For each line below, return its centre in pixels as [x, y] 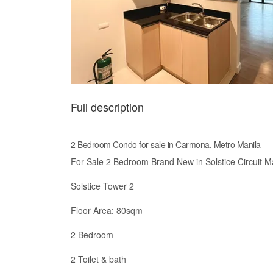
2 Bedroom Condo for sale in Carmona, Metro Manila [166, 144]
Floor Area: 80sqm [107, 210]
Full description [107, 107]
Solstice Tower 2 [102, 186]
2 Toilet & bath [98, 259]
